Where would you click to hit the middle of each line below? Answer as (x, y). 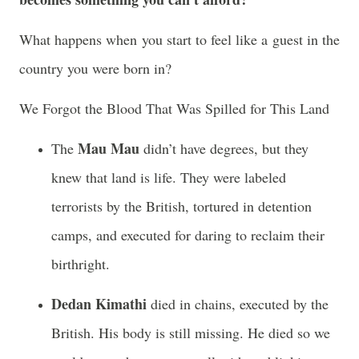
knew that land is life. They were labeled (169, 177)
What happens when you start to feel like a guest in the (179, 39)
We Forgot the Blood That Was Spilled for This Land (174, 108)
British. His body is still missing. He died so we (191, 333)
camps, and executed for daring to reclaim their (188, 235)
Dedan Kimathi (99, 304)
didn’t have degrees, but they (224, 148)
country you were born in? (95, 68)
